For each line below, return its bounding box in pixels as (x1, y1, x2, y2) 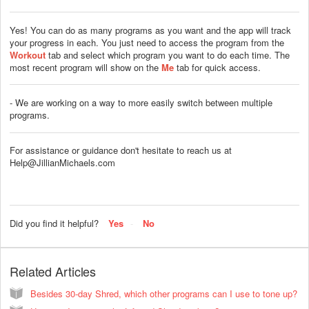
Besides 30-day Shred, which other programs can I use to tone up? (30, 286, 297, 300)
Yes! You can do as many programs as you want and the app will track (10, 23, 291, 37)
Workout (10, 48, 48, 61)
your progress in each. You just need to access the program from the (10, 35, 284, 49)
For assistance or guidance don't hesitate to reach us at (10, 143, 232, 157)
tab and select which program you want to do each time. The (48, 48, 290, 61)
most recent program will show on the (10, 60, 161, 74)
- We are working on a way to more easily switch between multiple (10, 95, 272, 109)
